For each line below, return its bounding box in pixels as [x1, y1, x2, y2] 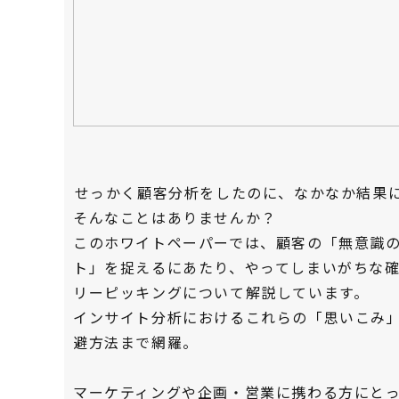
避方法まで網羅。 [73, 331, 199, 354]
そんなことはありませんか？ [73, 207, 277, 229]
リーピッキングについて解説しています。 [73, 281, 370, 304]
